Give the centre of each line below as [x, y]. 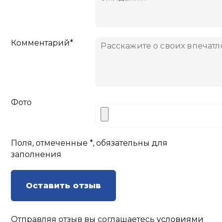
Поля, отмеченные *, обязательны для [89, 143]
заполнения [36, 155]
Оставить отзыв [64, 186]
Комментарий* [42, 43]
